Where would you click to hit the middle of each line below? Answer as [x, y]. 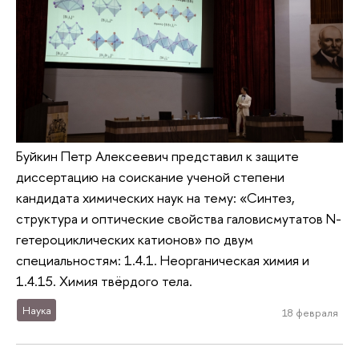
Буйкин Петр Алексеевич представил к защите [157, 156]
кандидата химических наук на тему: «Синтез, [155, 198]
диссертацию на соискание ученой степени [150, 177]
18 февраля [310, 312]
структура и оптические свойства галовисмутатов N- [179, 219]
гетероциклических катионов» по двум [135, 240]
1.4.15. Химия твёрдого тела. [106, 281]
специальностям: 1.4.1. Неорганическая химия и [163, 260]
